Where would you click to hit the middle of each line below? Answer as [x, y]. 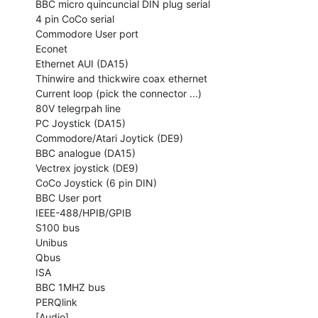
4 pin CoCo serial [75, 18]
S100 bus [57, 227]
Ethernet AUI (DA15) [82, 63]
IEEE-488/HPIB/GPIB [83, 212]
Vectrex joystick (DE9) [87, 168]
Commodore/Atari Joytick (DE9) [109, 138]
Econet [51, 48]
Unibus [51, 242]
